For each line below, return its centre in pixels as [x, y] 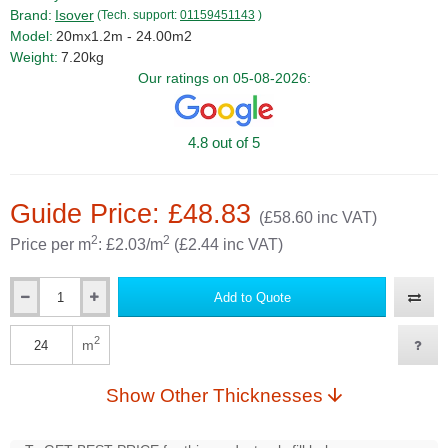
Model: [31, 35]
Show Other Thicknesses [241, 396]
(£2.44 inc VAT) [226, 245]
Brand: [31, 14]
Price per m [50, 245]
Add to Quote [252, 297]
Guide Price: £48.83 [134, 214]
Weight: [34, 56]
